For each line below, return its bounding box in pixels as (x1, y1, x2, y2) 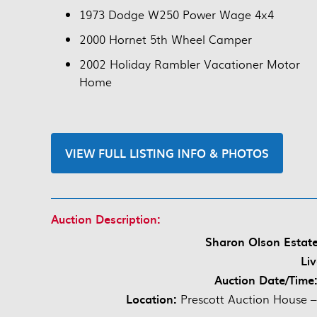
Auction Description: (51, 210, 161, 228)
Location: (126, 290, 180, 308)
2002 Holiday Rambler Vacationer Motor (79, 56, 300, 73)
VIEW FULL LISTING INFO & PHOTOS (65, 144, 269, 162)
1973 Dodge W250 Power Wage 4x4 (79, 6, 274, 23)
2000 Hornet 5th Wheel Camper (79, 31, 252, 48)
